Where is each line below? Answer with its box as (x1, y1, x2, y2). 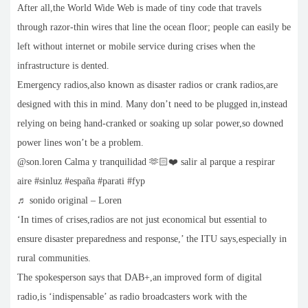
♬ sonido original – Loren (17, 195, 122, 206)
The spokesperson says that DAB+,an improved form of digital (17, 272, 262, 283)
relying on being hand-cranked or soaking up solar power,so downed (17, 118, 283, 129)
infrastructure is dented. (17, 60, 109, 71)
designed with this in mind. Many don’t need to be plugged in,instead (17, 99, 287, 110)
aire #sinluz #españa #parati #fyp (17, 176, 145, 187)
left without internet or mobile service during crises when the (17, 41, 255, 52)
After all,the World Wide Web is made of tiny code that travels (17, 3, 261, 14)
